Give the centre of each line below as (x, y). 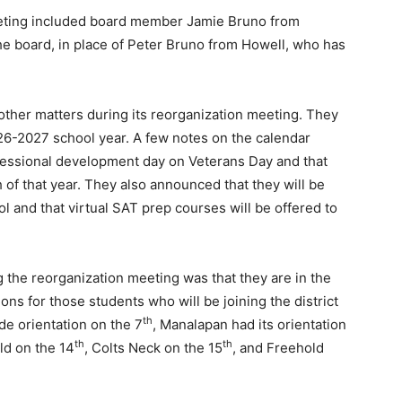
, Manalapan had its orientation (249, 324)
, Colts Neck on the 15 (153, 348)
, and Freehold (278, 348)
